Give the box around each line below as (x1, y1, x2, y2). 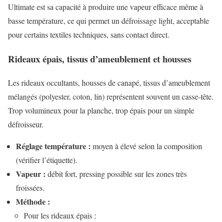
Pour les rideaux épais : (24, 210, 96, 221)
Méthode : (16, 196, 50, 208)
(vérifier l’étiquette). (16, 155, 77, 166)
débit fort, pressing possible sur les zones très (46, 168, 187, 179)
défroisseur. (8, 119, 44, 130)
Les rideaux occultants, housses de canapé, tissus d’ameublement (8, 77, 210, 88)
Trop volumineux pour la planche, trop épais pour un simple (8, 105, 194, 116)
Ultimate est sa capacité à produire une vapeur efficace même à (8, 1, 203, 12)
